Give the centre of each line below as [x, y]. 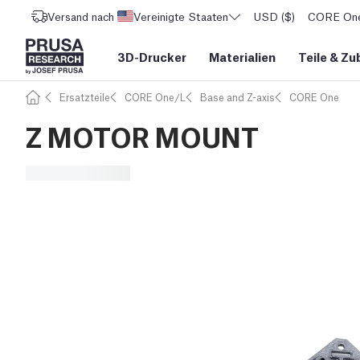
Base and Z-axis [237, 97]
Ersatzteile [85, 97]
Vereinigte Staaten [181, 16]
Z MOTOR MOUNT [142, 135]
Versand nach [81, 16]
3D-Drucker [152, 56]
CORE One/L [155, 97]
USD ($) [274, 16]
